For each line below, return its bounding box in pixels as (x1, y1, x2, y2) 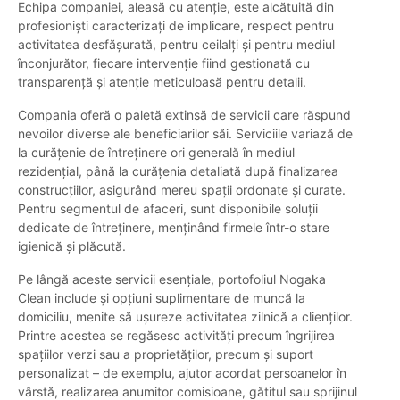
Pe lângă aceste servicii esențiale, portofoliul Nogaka (18, 271, 326, 287)
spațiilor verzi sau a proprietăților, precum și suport (18, 346, 313, 362)
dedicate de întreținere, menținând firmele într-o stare (18, 220, 329, 236)
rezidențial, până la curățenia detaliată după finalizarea (18, 163, 338, 179)
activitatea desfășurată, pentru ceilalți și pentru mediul (18, 37, 335, 53)
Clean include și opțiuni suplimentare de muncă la (18, 290, 305, 306)
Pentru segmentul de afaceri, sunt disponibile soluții (18, 201, 318, 217)
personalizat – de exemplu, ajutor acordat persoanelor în (18, 365, 346, 381)
